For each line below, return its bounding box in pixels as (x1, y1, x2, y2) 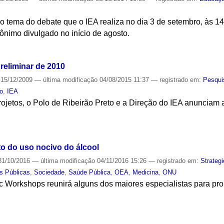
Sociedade (34, 168, 65, 176)
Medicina (132, 168, 159, 176)
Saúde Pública (68, 168, 111, 176)
